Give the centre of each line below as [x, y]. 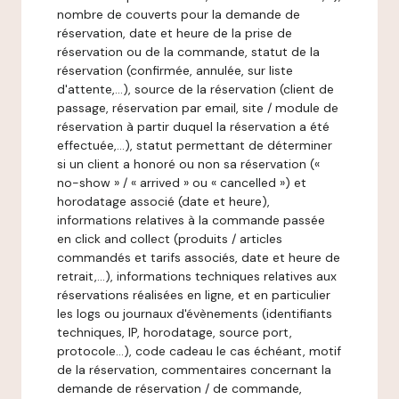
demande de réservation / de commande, [179, 388]
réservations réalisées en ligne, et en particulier [194, 295]
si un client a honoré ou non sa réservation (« [188, 164]
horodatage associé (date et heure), [163, 201]
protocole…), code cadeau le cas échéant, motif [199, 351]
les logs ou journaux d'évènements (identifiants [195, 313]
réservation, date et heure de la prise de [175, 33]
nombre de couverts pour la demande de [179, 14]
